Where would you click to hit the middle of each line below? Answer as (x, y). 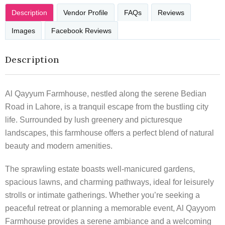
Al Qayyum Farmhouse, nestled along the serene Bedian (106, 93)
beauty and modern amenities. (59, 146)
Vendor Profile (86, 13)
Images (23, 30)
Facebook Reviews (81, 30)
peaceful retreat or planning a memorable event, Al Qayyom (110, 208)
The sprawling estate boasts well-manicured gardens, (100, 169)
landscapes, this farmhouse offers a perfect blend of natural (109, 133)
